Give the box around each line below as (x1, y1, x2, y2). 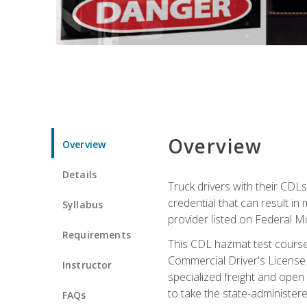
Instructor (62, 258, 112, 271)
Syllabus (62, 197, 103, 211)
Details (62, 167, 97, 181)
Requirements (62, 228, 131, 241)
